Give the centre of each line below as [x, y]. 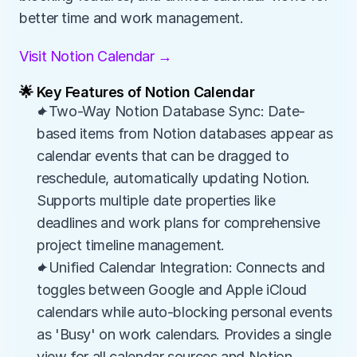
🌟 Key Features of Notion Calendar [137, 92]
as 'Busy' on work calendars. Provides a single [184, 334]
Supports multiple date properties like [156, 200]
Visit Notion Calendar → [96, 56]
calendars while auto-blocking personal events [184, 312]
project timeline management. [131, 245]
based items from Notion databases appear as [185, 133]
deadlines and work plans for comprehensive [178, 223]
